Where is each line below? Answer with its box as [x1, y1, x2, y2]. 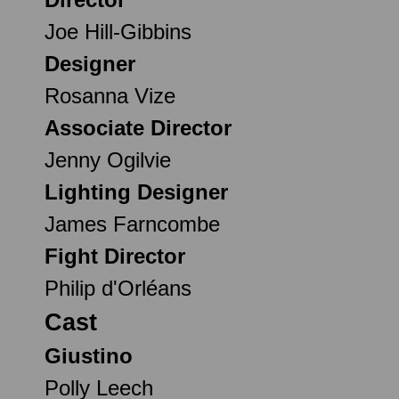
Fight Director [45, 243, 185, 268]
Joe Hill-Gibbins [45, 19, 191, 44]
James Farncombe [45, 211, 220, 236]
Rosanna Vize [45, 83, 175, 108]
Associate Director [45, 115, 232, 140]
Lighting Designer [45, 179, 228, 204]
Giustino [45, 343, 133, 368]
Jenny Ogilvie [45, 147, 171, 172]
